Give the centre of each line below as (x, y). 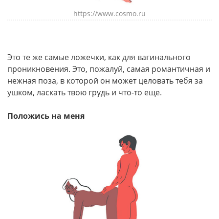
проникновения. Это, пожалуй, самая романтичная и (109, 69)
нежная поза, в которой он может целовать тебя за (105, 81)
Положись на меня (46, 116)
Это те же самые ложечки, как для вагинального (99, 57)
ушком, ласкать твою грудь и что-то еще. (85, 93)
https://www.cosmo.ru (109, 14)
